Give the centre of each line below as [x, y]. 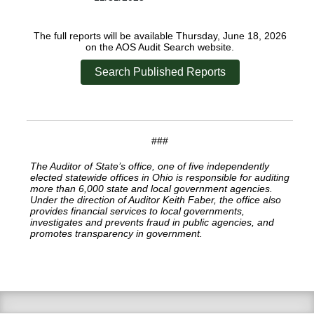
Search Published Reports [160, 72]
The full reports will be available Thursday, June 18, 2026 [160, 36]
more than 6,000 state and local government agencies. [151, 189]
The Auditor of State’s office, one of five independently [150, 166]
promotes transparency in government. [116, 234]
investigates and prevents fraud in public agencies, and [152, 223]
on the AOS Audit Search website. [160, 47]
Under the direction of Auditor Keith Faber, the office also [156, 200]
